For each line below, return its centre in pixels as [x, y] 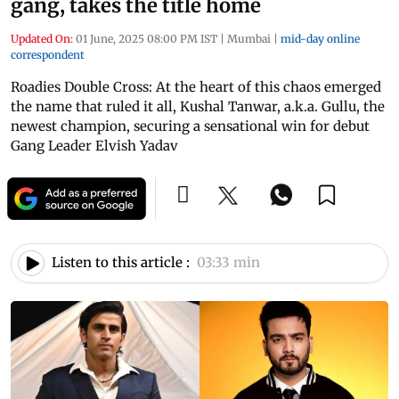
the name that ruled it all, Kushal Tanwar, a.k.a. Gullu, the [198, 106]
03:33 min [228, 263]
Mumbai [249, 38]
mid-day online [320, 38]
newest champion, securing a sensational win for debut [190, 126]
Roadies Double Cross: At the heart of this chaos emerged [196, 86]
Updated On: [42, 38]
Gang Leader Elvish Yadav [94, 145]
